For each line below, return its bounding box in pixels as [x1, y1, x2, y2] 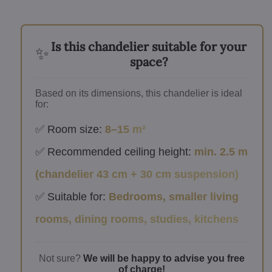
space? [129, 53, 168, 69]
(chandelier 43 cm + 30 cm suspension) [35, 168, 239, 180]
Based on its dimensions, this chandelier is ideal [35, 87, 242, 98]
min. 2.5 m [194, 145, 248, 158]
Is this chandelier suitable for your [51, 38, 247, 54]
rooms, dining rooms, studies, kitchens [35, 212, 239, 225]
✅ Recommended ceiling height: [35, 145, 194, 158]
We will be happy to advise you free [83, 253, 245, 263]
